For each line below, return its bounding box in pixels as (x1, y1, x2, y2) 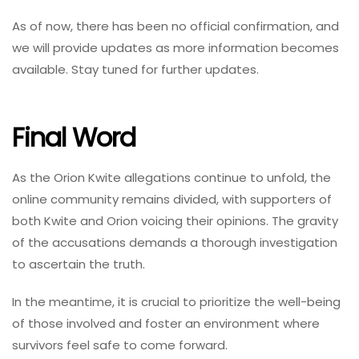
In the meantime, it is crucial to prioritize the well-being (12, 293, 341, 311)
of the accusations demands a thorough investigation (12, 234, 337, 252)
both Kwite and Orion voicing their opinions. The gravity (12, 212, 338, 230)
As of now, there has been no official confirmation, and (12, 17, 339, 34)
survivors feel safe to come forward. (12, 337, 231, 354)
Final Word (12, 119, 136, 155)
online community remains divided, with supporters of (12, 191, 332, 208)
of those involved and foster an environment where (12, 315, 320, 333)
